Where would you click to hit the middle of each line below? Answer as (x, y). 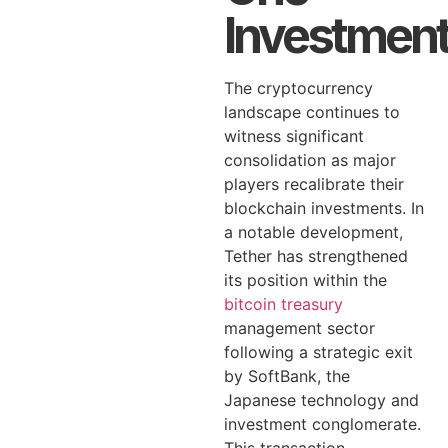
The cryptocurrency (298, 88)
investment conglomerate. (322, 424)
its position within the (305, 280)
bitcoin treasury (283, 304)
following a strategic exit (318, 352)
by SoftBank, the (287, 376)
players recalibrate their (314, 184)
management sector (299, 328)
